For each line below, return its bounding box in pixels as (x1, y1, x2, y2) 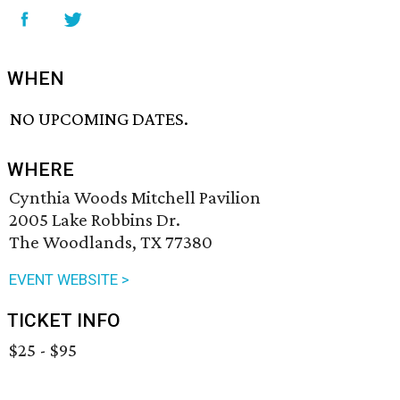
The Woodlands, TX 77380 (9, 231, 212, 254)
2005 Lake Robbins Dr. (9, 209, 180, 231)
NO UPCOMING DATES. (10, 108, 189, 130)
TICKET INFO (7, 310, 121, 332)
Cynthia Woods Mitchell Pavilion (9, 187, 261, 209)
